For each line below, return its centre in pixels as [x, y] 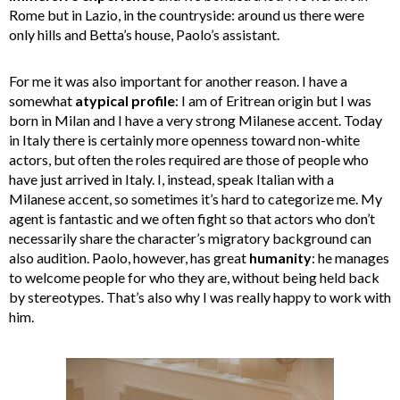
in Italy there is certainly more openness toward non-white [184, 139]
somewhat [42, 100]
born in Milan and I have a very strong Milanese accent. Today [196, 120]
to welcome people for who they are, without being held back [194, 277]
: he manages [350, 257]
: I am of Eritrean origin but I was [273, 100]
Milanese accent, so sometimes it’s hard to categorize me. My [196, 198]
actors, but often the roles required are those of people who [189, 159]
